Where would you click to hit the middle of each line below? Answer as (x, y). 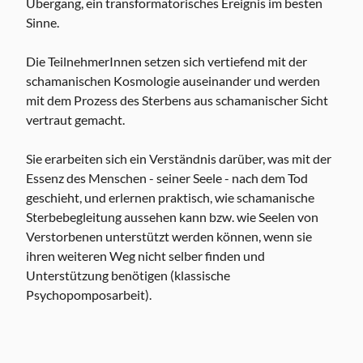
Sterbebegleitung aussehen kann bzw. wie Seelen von (172, 217)
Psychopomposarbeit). (89, 295)
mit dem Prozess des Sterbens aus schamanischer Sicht (177, 100)
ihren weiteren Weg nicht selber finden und (145, 256)
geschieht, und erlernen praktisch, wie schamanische (170, 198)
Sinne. (43, 23)
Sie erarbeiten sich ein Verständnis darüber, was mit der (179, 159)
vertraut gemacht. (75, 120)
